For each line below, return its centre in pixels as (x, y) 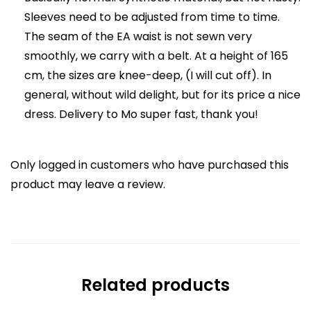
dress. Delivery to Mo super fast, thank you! (141, 115)
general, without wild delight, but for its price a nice (162, 95)
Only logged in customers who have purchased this (150, 165)
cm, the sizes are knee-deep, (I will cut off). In (148, 76)
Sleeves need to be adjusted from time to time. (152, 17)
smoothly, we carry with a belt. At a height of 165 (156, 56)
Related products (155, 285)
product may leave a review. (88, 185)
